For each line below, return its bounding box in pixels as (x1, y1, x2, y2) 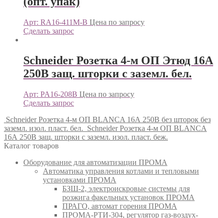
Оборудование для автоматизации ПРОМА (23, 158, 167, 166)
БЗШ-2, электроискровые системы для (62, 184, 190, 193)
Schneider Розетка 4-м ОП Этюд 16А (23, 54, 213, 67)
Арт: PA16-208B (23, 90, 77, 98)
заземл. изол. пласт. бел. (4, 124, 83, 132)
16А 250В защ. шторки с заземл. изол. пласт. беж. (4, 132, 168, 141)
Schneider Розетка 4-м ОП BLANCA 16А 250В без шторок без (6, 115, 211, 124)
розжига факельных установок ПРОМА (62, 193, 195, 201)
